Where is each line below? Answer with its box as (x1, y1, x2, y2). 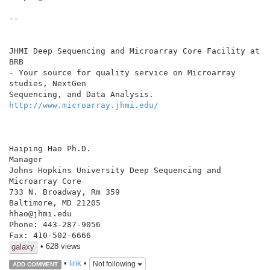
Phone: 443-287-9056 (9, 219, 101, 229)
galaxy (11, 242, 34, 251)
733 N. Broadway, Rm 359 (9, 187, 120, 196)
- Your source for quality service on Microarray (9, 67, 236, 77)
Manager (9, 154, 43, 164)
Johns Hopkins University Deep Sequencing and (9, 165, 221, 175)
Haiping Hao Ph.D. (9, 143, 91, 153)
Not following (92, 260, 137, 269)
